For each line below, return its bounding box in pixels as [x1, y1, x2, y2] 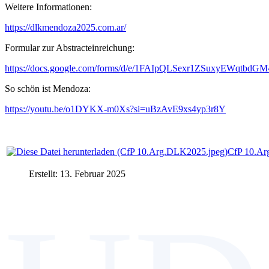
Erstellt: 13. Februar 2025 [29, 168, 125, 179]
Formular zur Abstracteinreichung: [5, 42, 134, 53]
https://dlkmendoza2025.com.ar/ [5, 22, 126, 32]
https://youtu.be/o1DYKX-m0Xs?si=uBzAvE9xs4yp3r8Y [5, 103, 226, 114]
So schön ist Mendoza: [5, 83, 91, 94]
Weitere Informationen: [5, 1, 92, 12]
